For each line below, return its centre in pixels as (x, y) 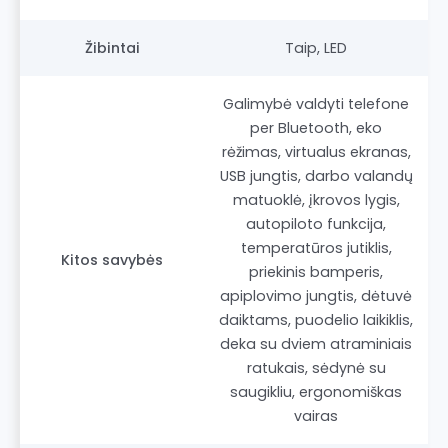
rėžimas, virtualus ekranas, (316, 151)
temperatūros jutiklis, (316, 247)
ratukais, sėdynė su (316, 367)
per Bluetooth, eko (316, 127)
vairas (316, 415)
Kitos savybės (112, 259)
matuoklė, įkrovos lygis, (316, 199)
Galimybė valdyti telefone (316, 103)
